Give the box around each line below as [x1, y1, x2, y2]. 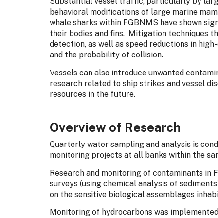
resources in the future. [50, 89, 135, 99]
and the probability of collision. [50, 50, 163, 59]
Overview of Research [50, 119, 181, 135]
